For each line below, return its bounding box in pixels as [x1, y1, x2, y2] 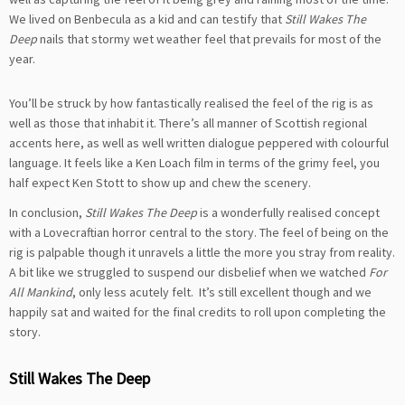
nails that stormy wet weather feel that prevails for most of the [40, 31, 381, 48]
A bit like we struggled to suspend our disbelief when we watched [9, 264, 369, 281]
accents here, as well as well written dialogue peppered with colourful [9, 135, 389, 152]
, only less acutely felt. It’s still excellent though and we [72, 284, 372, 301]
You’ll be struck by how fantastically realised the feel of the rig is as [9, 95, 373, 112]
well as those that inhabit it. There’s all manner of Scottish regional [9, 115, 367, 132]
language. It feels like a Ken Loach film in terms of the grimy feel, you [9, 155, 380, 172]
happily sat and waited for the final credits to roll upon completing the [9, 304, 386, 321]
